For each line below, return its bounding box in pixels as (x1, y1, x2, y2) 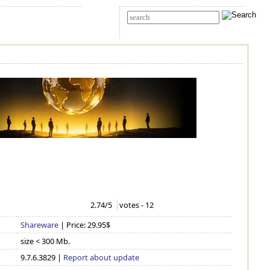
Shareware (20, 219, 59, 230)
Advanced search (129, 25, 169, 31)
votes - (119, 199, 146, 210)
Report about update (63, 252, 140, 263)
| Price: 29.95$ (60, 219, 111, 230)
